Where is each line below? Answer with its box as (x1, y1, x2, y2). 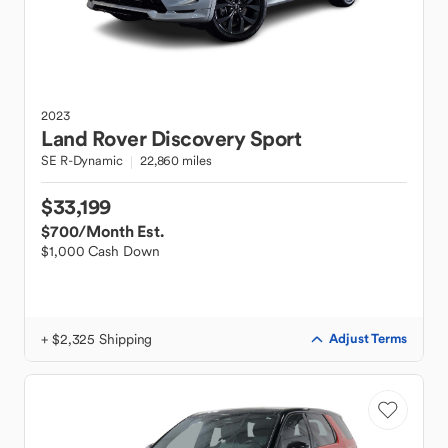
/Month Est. (78, 221, 164, 241)
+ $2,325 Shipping (41, 330, 153, 348)
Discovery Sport (150, 125, 301, 152)
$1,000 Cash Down (41, 242, 160, 260)
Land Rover (41, 125, 146, 152)
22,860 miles (139, 152, 212, 169)
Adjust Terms (329, 330, 407, 347)
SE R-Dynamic (41, 152, 123, 169)
